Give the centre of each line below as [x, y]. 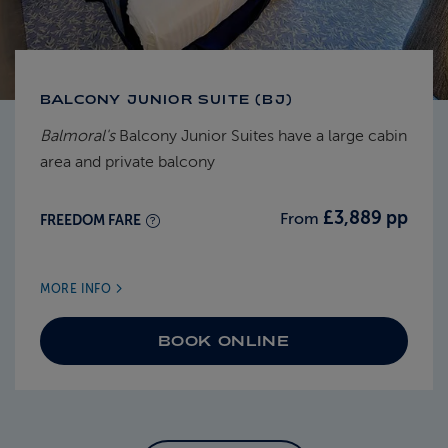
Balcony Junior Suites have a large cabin [261, 136]
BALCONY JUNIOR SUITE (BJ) [166, 99]
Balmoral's [77, 136]
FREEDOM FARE [92, 220]
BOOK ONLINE [224, 341]
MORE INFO [77, 289]
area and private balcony [127, 162]
